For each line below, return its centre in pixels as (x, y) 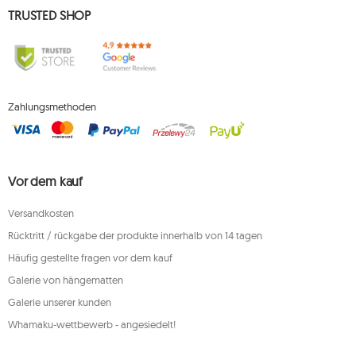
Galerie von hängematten (66, 280)
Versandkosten (41, 213)
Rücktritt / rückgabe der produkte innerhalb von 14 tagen (135, 235)
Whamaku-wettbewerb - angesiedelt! (92, 324)
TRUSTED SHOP (50, 15)
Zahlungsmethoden (52, 106)
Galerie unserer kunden (60, 302)
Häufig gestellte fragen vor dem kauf (90, 257)
